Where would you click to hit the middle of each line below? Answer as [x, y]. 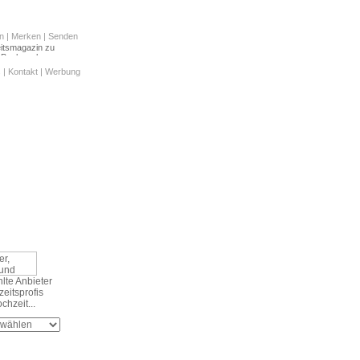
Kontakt [23, 72]
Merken [26, 36]
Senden [63, 36]
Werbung [63, 72]
